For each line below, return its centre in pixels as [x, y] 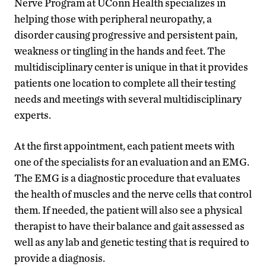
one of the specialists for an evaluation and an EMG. [132, 161]
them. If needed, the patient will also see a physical [128, 210]
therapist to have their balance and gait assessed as [129, 226]
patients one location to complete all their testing [125, 83]
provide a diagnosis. [60, 258]
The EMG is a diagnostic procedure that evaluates [127, 178]
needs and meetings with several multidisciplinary [128, 99]
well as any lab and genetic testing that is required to [132, 242]
